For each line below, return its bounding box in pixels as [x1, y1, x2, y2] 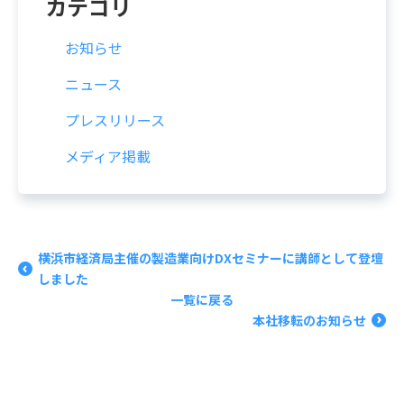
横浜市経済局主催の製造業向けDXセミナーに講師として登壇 [38, 248, 383, 267]
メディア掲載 [65, 144, 151, 167]
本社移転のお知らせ [252, 310, 366, 329]
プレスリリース [65, 108, 165, 131]
